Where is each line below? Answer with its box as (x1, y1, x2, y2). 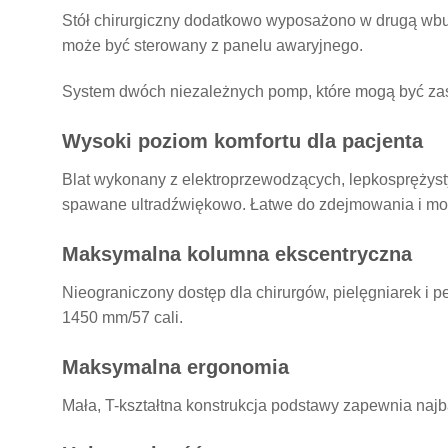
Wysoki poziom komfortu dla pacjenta (62, 130, 423, 152)
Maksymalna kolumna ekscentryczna (62, 242, 412, 265)
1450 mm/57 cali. (62, 308, 183, 326)
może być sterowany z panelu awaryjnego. (62, 37, 363, 55)
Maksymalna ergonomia (62, 355, 289, 378)
